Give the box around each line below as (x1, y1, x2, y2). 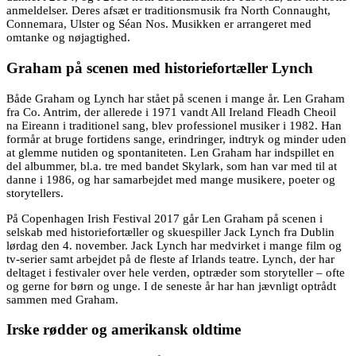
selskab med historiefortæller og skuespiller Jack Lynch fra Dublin (6, 225, 335, 238)
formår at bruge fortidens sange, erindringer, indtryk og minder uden (6, 132, 346, 145)
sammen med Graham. (6, 292, 118, 306)
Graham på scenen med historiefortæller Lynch (6, 59, 313, 76)
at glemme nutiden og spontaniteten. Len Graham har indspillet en (6, 145, 335, 159)
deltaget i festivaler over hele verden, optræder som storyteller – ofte (6, 265, 345, 279)
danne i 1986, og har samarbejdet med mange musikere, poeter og (6, 172, 335, 186)
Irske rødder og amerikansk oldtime (6, 321, 241, 339)
